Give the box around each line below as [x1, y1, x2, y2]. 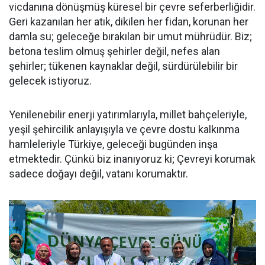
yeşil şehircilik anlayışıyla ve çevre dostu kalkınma [9, 123, 240, 135]
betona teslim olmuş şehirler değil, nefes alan [9, 45, 220, 57]
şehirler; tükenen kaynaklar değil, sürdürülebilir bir [9, 60, 238, 72]
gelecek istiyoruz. [9, 75, 92, 87]
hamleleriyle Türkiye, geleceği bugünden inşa [9, 138, 218, 150]
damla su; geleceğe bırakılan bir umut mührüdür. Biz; [9, 30, 252, 43]
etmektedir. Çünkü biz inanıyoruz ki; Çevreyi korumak [9, 153, 256, 165]
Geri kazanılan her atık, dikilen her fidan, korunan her [9, 15, 248, 28]
